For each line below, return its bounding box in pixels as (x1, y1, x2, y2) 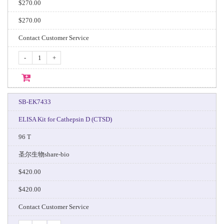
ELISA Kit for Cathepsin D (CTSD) (18, 115, 112, 123)
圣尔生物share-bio (18, 150, 69, 158)
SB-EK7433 (18, 98, 51, 105)
